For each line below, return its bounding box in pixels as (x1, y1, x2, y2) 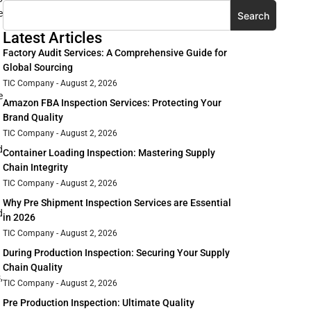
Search (237, 9, 269, 22)
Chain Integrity (3, 162, 68, 174)
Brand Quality (3, 112, 63, 124)
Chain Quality (3, 262, 62, 274)
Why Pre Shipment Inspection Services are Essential (3, 197, 231, 209)
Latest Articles (3, 29, 102, 47)
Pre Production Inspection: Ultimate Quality (3, 297, 194, 309)
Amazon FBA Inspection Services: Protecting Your (3, 97, 221, 109)
